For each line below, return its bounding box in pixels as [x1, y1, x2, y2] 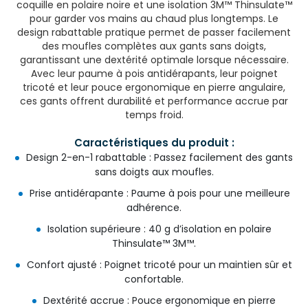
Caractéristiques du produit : [74, 135, 234, 150]
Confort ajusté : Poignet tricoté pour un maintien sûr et [27, 258, 292, 272]
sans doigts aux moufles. [94, 165, 214, 179]
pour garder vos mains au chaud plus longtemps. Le [30, 12, 278, 25]
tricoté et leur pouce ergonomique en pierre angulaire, [23, 80, 285, 94]
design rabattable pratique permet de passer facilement [17, 25, 291, 39]
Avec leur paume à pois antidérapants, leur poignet [30, 67, 278, 80]
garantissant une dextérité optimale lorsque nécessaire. [19, 53, 289, 67]
